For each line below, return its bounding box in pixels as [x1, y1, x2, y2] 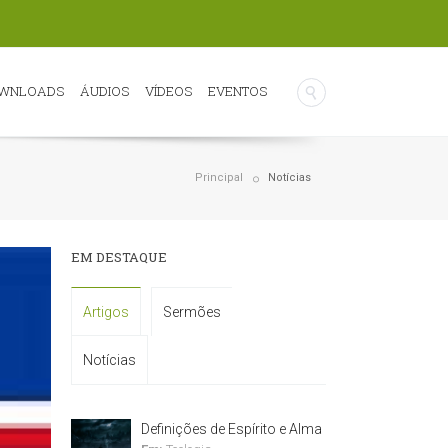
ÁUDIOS [80, 82, 129, 100]
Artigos [83, 304, 129, 320]
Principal [195, 170, 243, 184]
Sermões [163, 304, 221, 320]
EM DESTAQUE [71, 248, 167, 266]
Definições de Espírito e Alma [141, 421, 322, 437]
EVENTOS [208, 82, 267, 100]
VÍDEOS [145, 82, 192, 100]
